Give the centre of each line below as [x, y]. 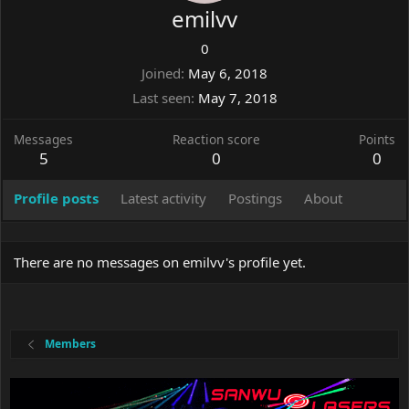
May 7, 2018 [237, 98]
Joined [161, 73]
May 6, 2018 [228, 73]
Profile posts [56, 199]
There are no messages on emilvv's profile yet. [160, 262]
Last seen [161, 98]
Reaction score [216, 140]
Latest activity [163, 199]
